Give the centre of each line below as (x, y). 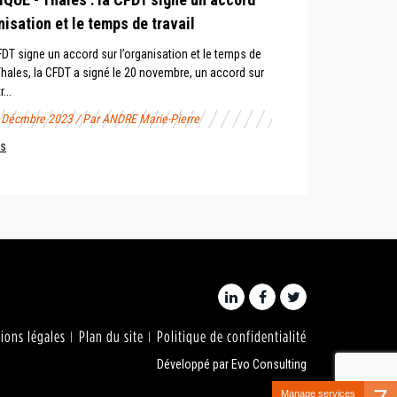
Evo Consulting (269, 364)
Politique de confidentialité (232, 336)
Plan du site (111, 336)
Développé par (194, 364)
